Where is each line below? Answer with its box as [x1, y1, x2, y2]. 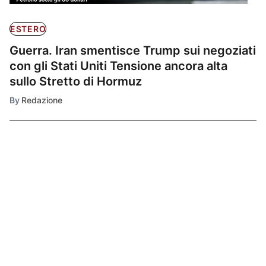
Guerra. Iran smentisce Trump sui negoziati [9, 43, 256, 58]
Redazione [21, 95, 62, 106]
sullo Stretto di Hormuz [9, 74, 142, 89]
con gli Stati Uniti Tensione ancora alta [9, 59, 227, 74]
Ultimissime [9, 168, 90, 186]
